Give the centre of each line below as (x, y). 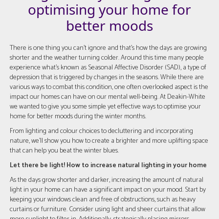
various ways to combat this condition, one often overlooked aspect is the (109, 87)
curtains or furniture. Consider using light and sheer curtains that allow (108, 209)
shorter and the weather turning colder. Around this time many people (107, 58)
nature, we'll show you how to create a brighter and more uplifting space (109, 141)
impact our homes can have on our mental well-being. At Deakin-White (108, 97)
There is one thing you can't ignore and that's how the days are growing (108, 48)
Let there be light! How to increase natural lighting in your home (108, 165)
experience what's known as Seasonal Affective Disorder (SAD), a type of (108, 68)
